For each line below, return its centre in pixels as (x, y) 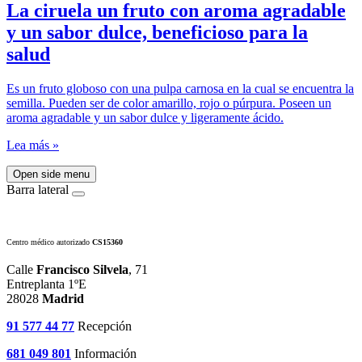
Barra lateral (38, 189)
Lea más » (33, 145)
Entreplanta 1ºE (46, 284)
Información (104, 353)
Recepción (103, 326)
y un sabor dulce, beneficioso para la (157, 32)
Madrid (63, 298)
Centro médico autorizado (49, 242)
